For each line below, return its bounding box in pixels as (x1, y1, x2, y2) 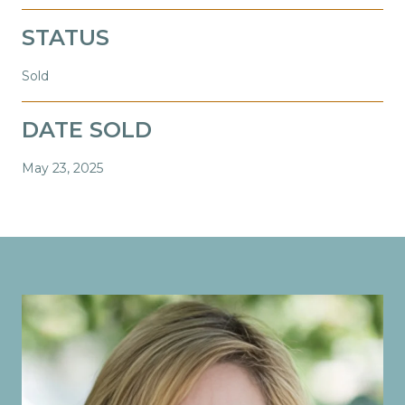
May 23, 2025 (22, 159, 103, 176)
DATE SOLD (22, 116, 152, 143)
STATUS (22, 24, 109, 51)
